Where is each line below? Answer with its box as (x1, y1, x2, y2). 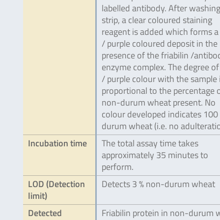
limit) (28, 189, 47, 202)
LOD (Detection (28, 177, 85, 191)
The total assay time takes (102, 137, 198, 150)
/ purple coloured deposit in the (102, 37, 218, 50)
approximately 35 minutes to (102, 148, 208, 162)
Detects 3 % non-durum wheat (102, 177, 215, 191)
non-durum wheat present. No (102, 96, 216, 109)
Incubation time (28, 137, 87, 150)
